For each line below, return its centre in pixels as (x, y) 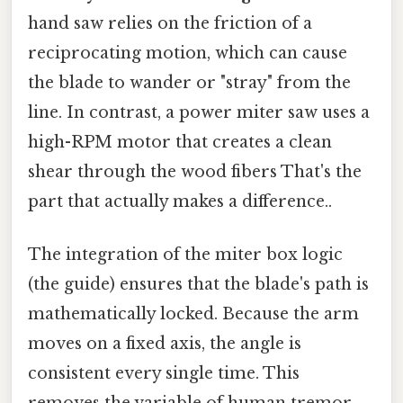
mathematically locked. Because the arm (193, 314)
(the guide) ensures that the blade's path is (198, 285)
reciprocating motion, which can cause (188, 53)
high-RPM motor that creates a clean (180, 142)
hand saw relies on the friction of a (170, 23)
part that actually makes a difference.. (180, 201)
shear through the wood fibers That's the (195, 171)
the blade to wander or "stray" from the (189, 82)
